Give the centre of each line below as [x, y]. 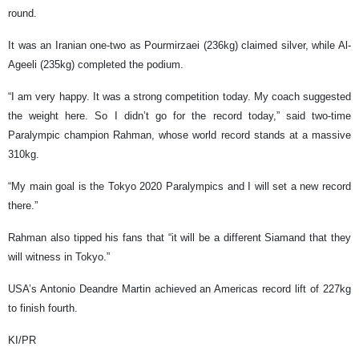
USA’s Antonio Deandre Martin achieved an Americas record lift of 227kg [179, 289]
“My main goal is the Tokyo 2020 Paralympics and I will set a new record [179, 187]
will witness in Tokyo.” [59, 257]
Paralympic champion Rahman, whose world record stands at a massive [179, 135]
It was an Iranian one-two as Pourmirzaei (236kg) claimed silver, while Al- [179, 46]
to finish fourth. [43, 309]
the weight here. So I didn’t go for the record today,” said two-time [179, 116]
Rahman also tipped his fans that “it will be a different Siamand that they [179, 238]
